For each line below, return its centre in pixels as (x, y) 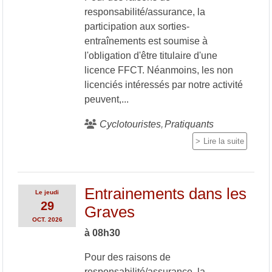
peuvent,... (106, 99)
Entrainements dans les (165, 193)
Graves (109, 212)
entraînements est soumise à (146, 41)
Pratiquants (189, 124)
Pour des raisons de (127, 257)
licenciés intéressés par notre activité (163, 84)
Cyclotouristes (130, 124)
